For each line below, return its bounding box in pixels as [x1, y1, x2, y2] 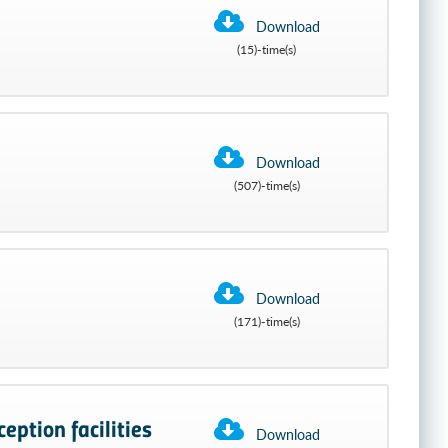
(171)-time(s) [233, 313, 300, 330]
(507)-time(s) [233, 177, 300, 194]
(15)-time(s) [237, 41, 297, 58]
